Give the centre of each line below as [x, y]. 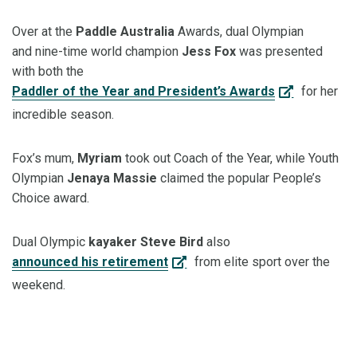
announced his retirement [90, 262]
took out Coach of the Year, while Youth [230, 159]
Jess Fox [209, 52]
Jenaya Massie [112, 178]
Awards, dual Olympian [239, 32]
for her [318, 92]
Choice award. [51, 198]
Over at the [44, 32]
